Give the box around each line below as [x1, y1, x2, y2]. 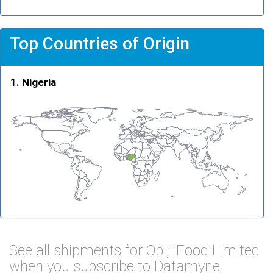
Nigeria [22, 76, 56, 88]
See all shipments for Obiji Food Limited [9, 241, 260, 259]
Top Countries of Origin [10, 33, 190, 54]
